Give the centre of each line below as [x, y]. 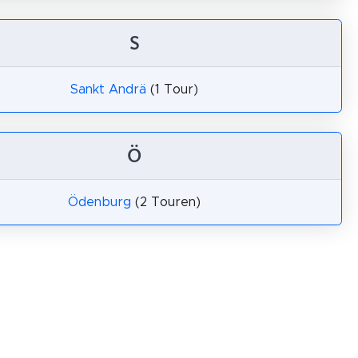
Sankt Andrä [108, 89]
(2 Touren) [166, 202]
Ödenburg [99, 202]
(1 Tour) [172, 89]
